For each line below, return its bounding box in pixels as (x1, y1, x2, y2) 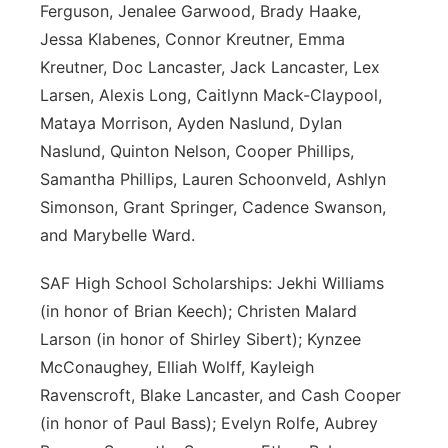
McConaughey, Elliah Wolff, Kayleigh (40, 357, 314, 377)
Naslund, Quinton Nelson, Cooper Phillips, (40, 141, 354, 161)
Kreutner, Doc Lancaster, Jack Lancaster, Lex (40, 57, 380, 77)
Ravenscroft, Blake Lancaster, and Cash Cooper (40, 385, 401, 405)
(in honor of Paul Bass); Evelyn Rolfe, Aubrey (40, 413, 378, 433)
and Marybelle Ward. (40, 225, 195, 245)
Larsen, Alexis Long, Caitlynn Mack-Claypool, (40, 85, 382, 105)
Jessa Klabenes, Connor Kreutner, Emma (40, 29, 345, 49)
